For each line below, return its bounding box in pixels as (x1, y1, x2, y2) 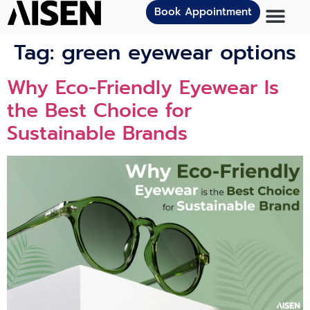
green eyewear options (62, 37, 296, 69)
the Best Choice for (7, 95, 192, 125)
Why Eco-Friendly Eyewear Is (7, 73, 279, 102)
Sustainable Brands (7, 118, 188, 148)
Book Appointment (154, 4, 252, 19)
